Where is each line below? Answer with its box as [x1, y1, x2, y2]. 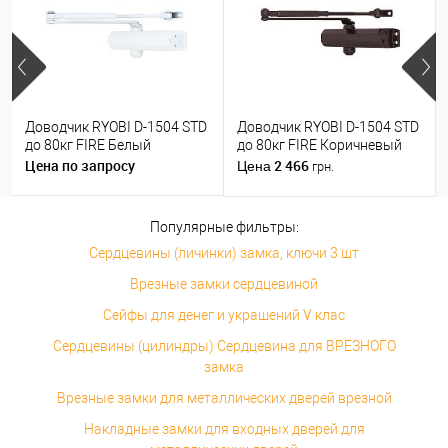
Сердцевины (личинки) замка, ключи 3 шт [89, 244, 359, 261]
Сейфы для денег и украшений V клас [103, 306, 345, 323]
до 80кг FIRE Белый [25, 137, 151, 154]
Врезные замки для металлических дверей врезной [56, 389, 392, 406]
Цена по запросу [25, 155, 135, 175]
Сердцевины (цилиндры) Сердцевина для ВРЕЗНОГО [52, 337, 396, 354]
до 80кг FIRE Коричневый [237, 137, 402, 154]
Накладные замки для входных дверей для [83, 420, 365, 437]
